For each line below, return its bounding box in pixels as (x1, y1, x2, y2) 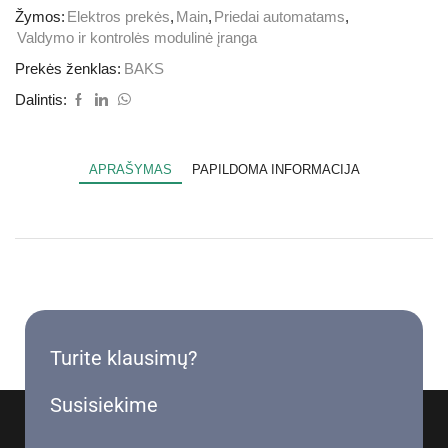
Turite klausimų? (50, 345, 197, 370)
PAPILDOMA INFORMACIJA (191, 161, 360, 177)
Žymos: (15, 8, 65, 25)
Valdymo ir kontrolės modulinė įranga (17, 29, 257, 46)
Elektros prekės (67, 8, 170, 25)
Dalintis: (15, 91, 67, 108)
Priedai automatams (214, 8, 345, 25)
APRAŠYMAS (88, 161, 172, 177)
